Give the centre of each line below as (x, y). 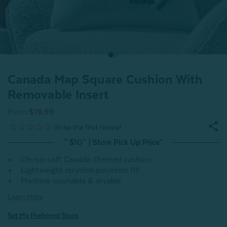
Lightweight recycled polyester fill (80, 170)
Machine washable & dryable (71, 181)
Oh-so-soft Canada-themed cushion (86, 160)
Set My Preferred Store (43, 215)
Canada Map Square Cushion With (105, 80)
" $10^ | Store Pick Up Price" (113, 142)
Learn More (25, 197)
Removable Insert (58, 95)
